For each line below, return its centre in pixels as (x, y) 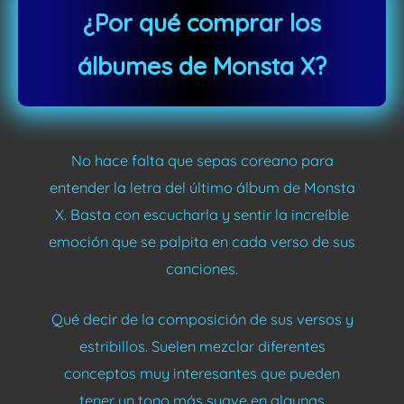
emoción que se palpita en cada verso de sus (202, 241)
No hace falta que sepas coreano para (202, 160)
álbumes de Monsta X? (202, 67)
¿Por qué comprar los (202, 23)
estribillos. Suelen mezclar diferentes (202, 346)
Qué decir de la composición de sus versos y (202, 319)
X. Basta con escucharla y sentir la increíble (202, 214)
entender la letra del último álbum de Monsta (202, 187)
